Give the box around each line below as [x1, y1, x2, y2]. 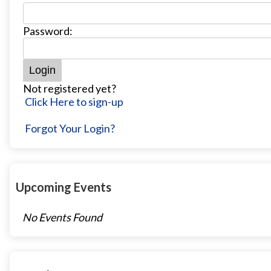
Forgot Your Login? [25, 122, 115, 135]
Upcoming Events [16, 179, 111, 194]
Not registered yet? [23, 82, 116, 96]
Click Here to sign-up [25, 95, 123, 109]
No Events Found [22, 211, 102, 224]
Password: [23, 24, 73, 38]
